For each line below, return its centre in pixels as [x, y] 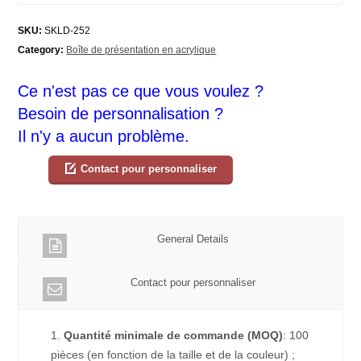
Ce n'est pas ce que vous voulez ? [141, 91]
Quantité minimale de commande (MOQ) [174, 335]
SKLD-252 [66, 30]
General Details [193, 239]
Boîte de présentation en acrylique [141, 50]
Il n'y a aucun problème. [104, 136]
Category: [41, 50]
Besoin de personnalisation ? [121, 113]
